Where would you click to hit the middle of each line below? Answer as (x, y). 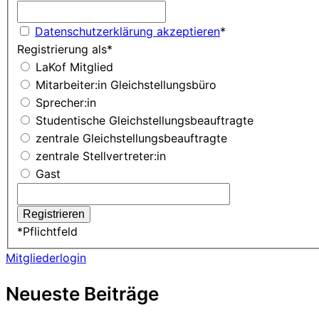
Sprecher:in (66, 103)
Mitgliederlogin (46, 258)
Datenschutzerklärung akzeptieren (127, 32)
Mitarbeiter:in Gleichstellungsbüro (126, 85)
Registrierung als (62, 49)
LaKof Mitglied (74, 67)
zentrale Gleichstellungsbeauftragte (131, 138)
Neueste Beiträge (82, 293)
